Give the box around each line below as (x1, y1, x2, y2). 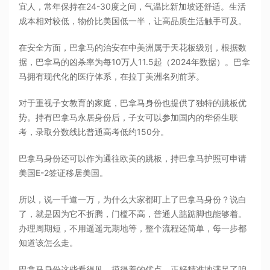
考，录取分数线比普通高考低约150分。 (19, 127, 169, 137)
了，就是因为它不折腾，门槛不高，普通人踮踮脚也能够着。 (19, 209, 247, 219)
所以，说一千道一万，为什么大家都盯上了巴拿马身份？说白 (19, 194, 247, 205)
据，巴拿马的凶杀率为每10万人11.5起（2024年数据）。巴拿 (19, 57, 251, 67)
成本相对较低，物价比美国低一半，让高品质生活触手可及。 (19, 16, 247, 27)
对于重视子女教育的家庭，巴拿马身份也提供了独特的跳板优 (19, 98, 247, 108)
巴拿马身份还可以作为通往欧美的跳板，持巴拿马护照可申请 (19, 153, 247, 164)
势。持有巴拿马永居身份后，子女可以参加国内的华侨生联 (19, 112, 239, 123)
